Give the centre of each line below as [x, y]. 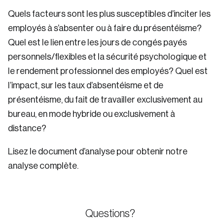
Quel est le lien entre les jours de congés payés [97, 42]
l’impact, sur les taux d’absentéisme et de [86, 85]
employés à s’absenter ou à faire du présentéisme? [105, 28]
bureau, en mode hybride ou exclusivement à [92, 114]
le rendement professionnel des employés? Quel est [108, 71]
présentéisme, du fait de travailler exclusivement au [105, 100]
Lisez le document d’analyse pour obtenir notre [98, 151]
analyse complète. [43, 166]
